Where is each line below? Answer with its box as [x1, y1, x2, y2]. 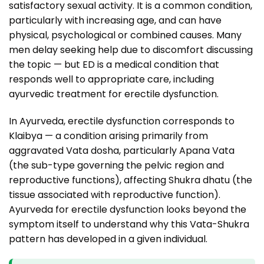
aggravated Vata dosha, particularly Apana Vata [9, 144, 235, 158]
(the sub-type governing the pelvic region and [9, 159, 224, 173]
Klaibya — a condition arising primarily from [9, 129, 208, 143]
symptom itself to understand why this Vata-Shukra [9, 217, 249, 232]
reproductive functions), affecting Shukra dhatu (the [9, 173, 252, 187]
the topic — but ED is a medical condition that [9, 58, 219, 72]
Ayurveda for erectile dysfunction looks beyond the [9, 203, 246, 217]
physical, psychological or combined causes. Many [9, 28, 242, 42]
